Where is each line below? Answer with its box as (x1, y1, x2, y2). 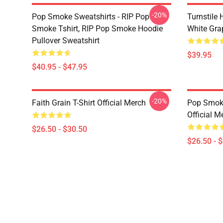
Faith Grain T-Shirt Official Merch (32, 98, 146, 108)
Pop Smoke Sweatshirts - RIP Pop (32, 12, 149, 21)
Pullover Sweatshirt (32, 36, 100, 45)
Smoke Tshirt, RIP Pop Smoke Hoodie (32, 24, 163, 33)
